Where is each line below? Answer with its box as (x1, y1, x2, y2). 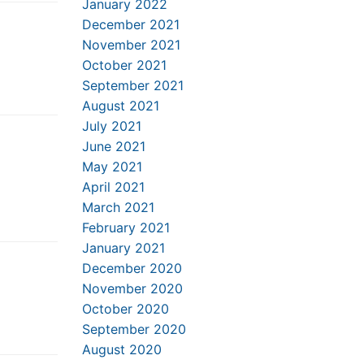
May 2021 (82, 158, 142, 175)
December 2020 (82, 260, 182, 276)
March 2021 (82, 199, 154, 215)
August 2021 (82, 97, 159, 114)
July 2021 (82, 118, 141, 134)
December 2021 (82, 16, 180, 32)
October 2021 (82, 57, 167, 73)
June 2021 (82, 138, 145, 154)
